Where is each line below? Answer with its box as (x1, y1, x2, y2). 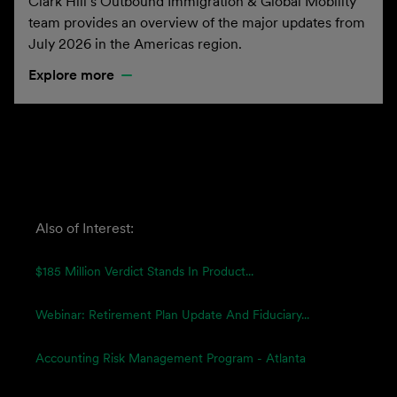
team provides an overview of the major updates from (28, 13, 365, 31)
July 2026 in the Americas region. (28, 35, 242, 52)
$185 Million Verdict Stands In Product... (35, 263, 253, 279)
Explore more (28, 66, 114, 83)
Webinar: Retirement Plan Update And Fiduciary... (35, 307, 309, 323)
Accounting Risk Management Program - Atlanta (35, 350, 306, 366)
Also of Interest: (35, 219, 134, 237)
